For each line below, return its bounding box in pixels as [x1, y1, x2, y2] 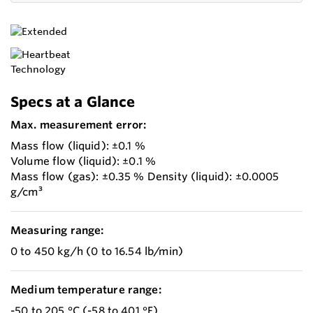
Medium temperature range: [10, 283, 161, 297]
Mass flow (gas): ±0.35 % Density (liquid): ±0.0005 [10, 170, 279, 184]
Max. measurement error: [10, 118, 147, 132]
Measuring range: [10, 224, 104, 238]
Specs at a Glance [10, 93, 136, 111]
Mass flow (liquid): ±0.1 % [10, 139, 145, 153]
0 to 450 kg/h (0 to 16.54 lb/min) [10, 245, 184, 259]
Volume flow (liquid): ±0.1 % [10, 154, 156, 168]
